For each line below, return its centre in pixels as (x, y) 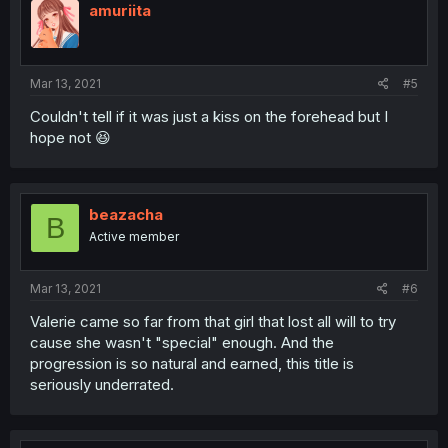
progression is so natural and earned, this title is (192, 363)
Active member (134, 237)
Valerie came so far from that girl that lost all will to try (213, 321)
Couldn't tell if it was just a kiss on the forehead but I (209, 117)
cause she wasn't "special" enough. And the (182, 342)
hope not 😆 (70, 138)
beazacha (126, 215)
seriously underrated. (102, 384)
